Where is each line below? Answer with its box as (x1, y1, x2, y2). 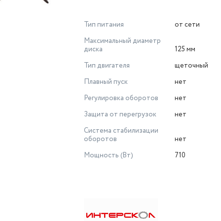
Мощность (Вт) (84, 150, 133, 160)
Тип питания (84, 20, 124, 30)
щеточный (175, 61, 208, 71)
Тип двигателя (84, 61, 130, 71)
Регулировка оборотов (84, 93, 158, 103)
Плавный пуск (84, 77, 128, 87)
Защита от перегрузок (84, 110, 156, 119)
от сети (175, 20, 200, 30)
